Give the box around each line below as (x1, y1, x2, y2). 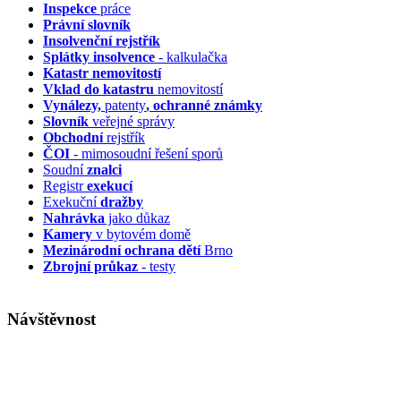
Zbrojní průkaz (43, 258, 138, 274)
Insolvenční (43, 32, 112, 48)
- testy (138, 258, 175, 274)
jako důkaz (105, 209, 170, 226)
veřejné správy (89, 113, 175, 129)
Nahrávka (43, 209, 105, 226)
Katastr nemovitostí (43, 64, 161, 81)
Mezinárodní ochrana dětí (43, 242, 200, 258)
